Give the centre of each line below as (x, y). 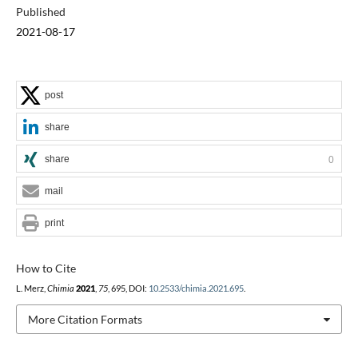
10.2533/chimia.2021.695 (196, 288)
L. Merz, (31, 288)
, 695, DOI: (128, 288)
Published (40, 11)
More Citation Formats (85, 319)
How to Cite (46, 268)
